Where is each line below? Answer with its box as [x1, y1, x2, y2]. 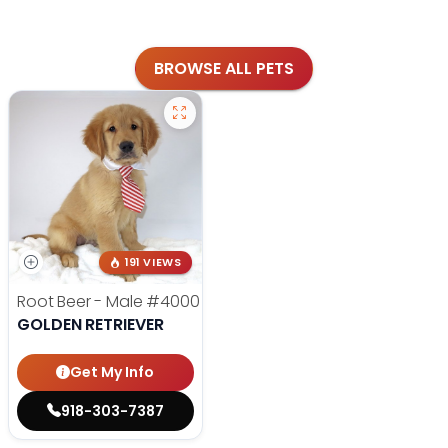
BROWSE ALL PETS [154, 56, 294, 80]
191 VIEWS [125, 255, 182, 271]
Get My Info [70, 362, 155, 382]
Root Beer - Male [17, 290, 147, 313]
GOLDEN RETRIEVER [17, 313, 164, 336]
